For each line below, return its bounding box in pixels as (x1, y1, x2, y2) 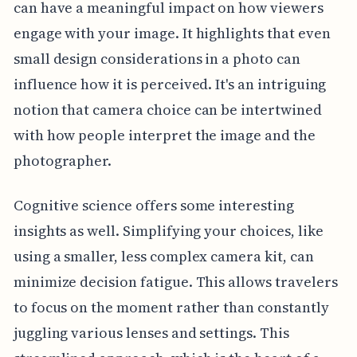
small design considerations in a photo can (13, 48, 300, 69)
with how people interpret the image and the (13, 124, 316, 145)
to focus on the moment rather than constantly (13, 296, 329, 317)
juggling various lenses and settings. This (13, 322, 289, 343)
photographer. (13, 150, 112, 171)
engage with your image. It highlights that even (13, 22, 331, 43)
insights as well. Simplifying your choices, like (13, 220, 324, 241)
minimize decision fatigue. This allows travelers (13, 271, 338, 292)
